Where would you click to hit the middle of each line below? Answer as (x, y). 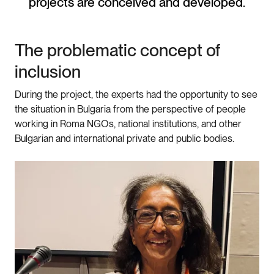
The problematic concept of (118, 50)
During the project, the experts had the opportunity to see (136, 95)
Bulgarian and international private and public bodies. (124, 139)
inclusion (48, 72)
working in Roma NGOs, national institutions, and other (128, 124)
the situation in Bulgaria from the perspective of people (130, 109)
